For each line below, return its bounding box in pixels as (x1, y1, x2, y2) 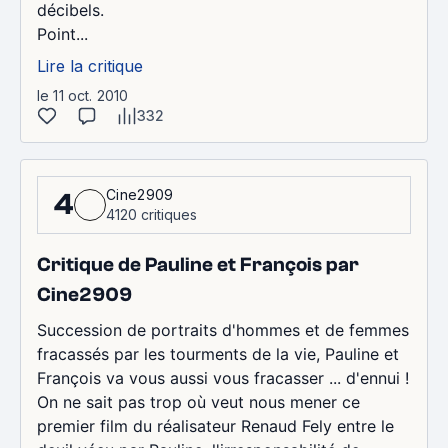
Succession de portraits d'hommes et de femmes (37, 319, 409, 340)
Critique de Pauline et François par (37, 252, 359, 276)
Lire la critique (37, 55, 143, 76)
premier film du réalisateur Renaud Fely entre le (37, 415, 394, 436)
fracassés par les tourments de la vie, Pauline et (37, 343, 399, 364)
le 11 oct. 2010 (37, 86, 129, 104)
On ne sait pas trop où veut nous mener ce (37, 391, 360, 412)
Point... (37, 23, 88, 44)
